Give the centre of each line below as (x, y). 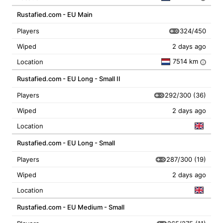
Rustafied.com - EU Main (55, 14)
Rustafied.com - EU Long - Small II (69, 79)
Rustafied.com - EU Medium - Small (71, 207)
